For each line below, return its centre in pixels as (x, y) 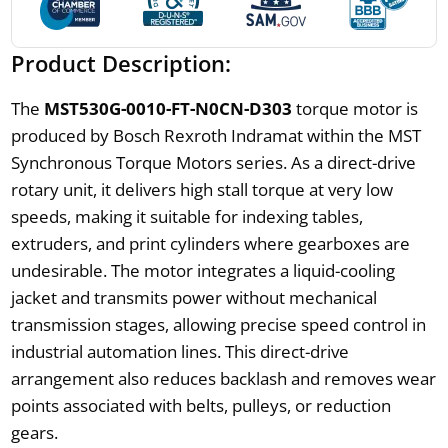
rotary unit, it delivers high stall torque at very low (201, 189)
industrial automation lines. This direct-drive (179, 351)
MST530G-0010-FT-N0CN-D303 (167, 108)
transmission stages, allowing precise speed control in (218, 324)
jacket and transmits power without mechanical (193, 297)
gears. (34, 432)
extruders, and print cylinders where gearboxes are (210, 243)
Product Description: (120, 62)
